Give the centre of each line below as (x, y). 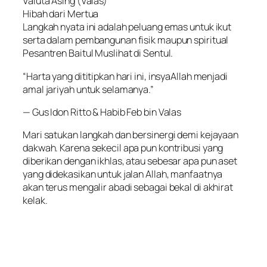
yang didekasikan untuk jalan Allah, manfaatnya (123, 174)
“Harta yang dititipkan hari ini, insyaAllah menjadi (125, 76)
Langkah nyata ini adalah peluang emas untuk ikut (127, 27)
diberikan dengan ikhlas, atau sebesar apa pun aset (130, 161)
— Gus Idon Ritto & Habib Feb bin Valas (102, 112)
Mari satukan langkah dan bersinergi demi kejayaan (131, 135)
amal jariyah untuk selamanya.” (88, 89)
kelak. (35, 201)
